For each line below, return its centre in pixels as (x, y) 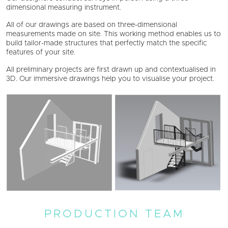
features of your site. (41, 52)
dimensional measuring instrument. (64, 7)
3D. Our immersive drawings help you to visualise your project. (110, 79)
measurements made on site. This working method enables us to (113, 34)
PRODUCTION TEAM (114, 215)
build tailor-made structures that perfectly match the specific (106, 43)
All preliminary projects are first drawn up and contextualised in (111, 69)
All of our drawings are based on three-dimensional (92, 25)
